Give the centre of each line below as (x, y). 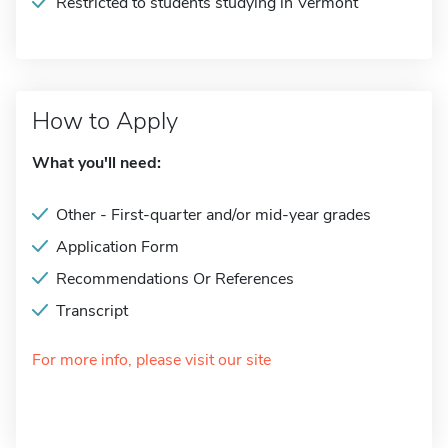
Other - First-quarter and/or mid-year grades (213, 215)
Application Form (117, 247)
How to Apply (105, 121)
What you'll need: (96, 163)
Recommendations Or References (175, 279)
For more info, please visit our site (151, 360)
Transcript (92, 311)
